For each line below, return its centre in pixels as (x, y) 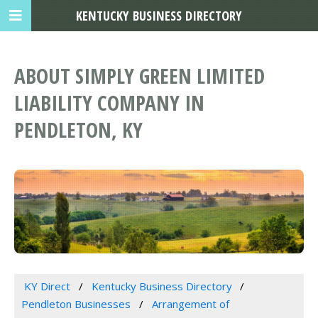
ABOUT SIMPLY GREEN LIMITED (139, 76)
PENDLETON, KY (78, 130)
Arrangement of (190, 304)
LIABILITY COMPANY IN (109, 103)
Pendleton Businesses (76, 304)
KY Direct (47, 286)
